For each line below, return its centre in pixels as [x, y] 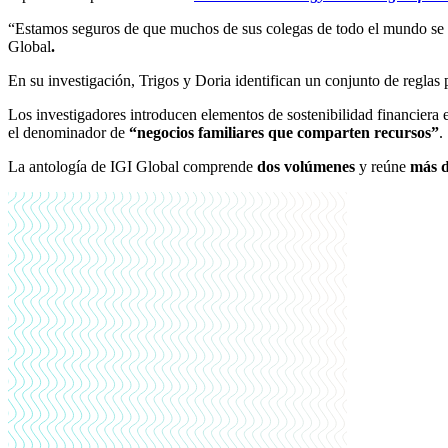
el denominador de [68, 133]
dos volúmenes [306, 167]
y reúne [382, 167]
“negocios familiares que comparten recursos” [284, 133]
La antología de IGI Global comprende [132, 167]
